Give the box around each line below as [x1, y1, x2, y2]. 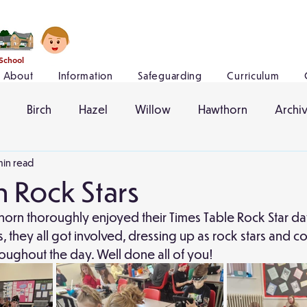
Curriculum [227, 69, 280, 82]
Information [58, 69, 113, 82]
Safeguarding [138, 69, 202, 82]
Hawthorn [198, 102, 247, 116]
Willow [135, 102, 171, 116]
